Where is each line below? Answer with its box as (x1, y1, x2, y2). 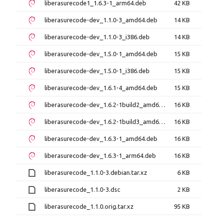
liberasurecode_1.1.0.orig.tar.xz (45, 203, 134, 210)
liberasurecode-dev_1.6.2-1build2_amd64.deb (159, 101, 165, 108)
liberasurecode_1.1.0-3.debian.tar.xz (45, 169, 147, 176)
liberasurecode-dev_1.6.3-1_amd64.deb (45, 135, 157, 142)
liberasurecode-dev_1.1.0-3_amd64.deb (45, 16, 157, 23)
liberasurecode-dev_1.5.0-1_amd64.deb (45, 50, 157, 57)
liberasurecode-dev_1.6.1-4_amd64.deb (45, 84, 157, 91)
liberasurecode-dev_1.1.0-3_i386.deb (45, 33, 150, 40)
